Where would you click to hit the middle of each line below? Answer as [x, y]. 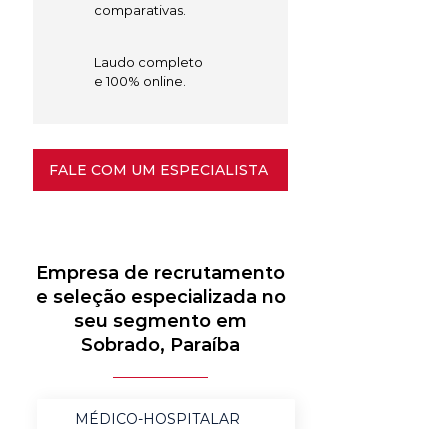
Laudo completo [148, 62]
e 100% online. [140, 81]
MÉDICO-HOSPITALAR [157, 419]
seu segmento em [160, 321]
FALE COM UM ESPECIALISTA [158, 170]
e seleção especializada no [160, 297]
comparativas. [140, 10]
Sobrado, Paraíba [160, 345]
